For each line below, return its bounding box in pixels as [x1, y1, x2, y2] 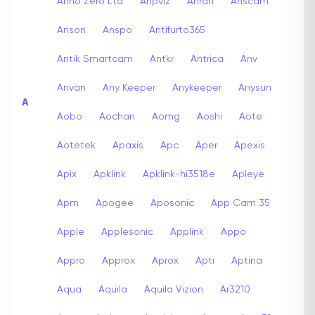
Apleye [232, 169, 264, 179]
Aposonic [150, 198, 194, 208]
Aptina [231, 255, 262, 266]
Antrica [191, 53, 224, 64]
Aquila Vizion [144, 284, 203, 295]
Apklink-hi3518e [143, 169, 215, 179]
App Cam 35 [211, 198, 270, 208]
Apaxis [112, 140, 143, 150]
